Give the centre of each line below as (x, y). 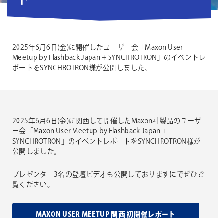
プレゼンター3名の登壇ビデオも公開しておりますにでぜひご (108, 175)
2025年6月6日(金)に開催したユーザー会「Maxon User (98, 48)
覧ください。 (33, 185)
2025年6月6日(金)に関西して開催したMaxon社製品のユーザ (107, 121)
